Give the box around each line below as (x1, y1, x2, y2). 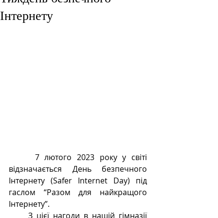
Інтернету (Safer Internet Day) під (9, 175, 147, 186)
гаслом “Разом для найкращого (9, 187, 147, 198)
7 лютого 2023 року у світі (9, 152, 35, 163)
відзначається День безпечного (9, 163, 147, 175)
